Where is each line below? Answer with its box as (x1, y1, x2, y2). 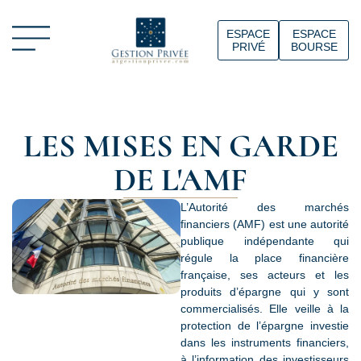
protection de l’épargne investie (180, 319, 349, 332)
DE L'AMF (114, 160, 247, 199)
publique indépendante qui (180, 234, 349, 247)
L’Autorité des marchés (180, 201, 349, 214)
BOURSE (290, 40, 338, 53)
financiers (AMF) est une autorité (180, 218, 349, 230)
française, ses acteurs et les (180, 268, 349, 281)
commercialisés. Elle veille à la (180, 302, 349, 315)
